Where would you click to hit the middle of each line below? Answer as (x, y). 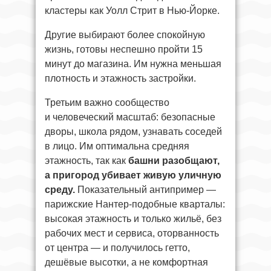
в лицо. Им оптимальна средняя (117, 146)
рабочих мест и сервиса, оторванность (132, 233)
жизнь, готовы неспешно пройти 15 (124, 49)
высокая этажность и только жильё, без (133, 218)
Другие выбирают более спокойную (125, 34)
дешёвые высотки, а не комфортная (126, 262)
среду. (60, 189)
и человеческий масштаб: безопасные (130, 117)
